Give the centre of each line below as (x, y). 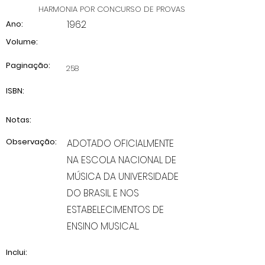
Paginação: (28, 65)
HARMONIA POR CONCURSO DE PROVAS (112, 9)
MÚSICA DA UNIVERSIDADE (123, 177)
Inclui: (17, 252)
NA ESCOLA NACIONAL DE (122, 160)
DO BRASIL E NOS (103, 193)
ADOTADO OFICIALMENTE (120, 143)
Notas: (19, 120)
